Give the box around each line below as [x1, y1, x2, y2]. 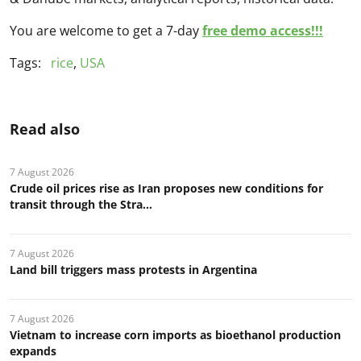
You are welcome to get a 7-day [10, 22, 202, 40]
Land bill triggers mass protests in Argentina [10, 262, 257, 278]
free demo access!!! [202, 22, 323, 40]
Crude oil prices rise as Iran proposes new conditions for [10, 180, 323, 197]
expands [10, 343, 56, 359]
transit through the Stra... [10, 197, 152, 213]
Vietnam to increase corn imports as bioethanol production [10, 327, 341, 343]
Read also [10, 119, 80, 139]
